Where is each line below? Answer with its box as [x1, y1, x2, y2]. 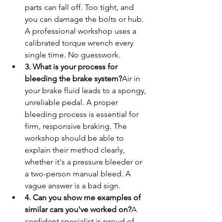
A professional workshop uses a [25, 26, 138, 36]
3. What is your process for [25, 62, 119, 72]
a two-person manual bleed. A [25, 169, 133, 179]
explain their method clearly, [25, 145, 127, 155]
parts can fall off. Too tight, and [25, 2, 136, 12]
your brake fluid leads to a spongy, [25, 86, 148, 96]
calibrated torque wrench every [25, 38, 135, 48]
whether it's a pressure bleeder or [25, 157, 144, 167]
